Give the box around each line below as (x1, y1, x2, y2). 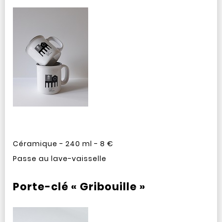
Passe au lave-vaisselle (12, 154, 107, 164)
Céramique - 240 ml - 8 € (12, 139, 113, 149)
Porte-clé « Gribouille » (12, 179, 146, 194)
